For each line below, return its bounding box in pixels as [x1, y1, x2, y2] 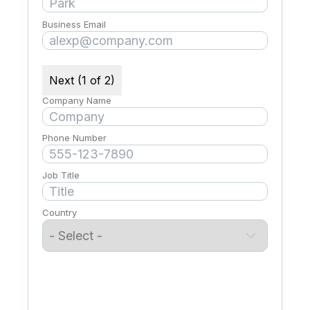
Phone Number [42, 132, 107, 143]
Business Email [42, 19, 106, 30]
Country [42, 207, 77, 218]
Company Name [42, 95, 111, 106]
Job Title [42, 170, 80, 181]
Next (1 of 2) [49, 73, 115, 87]
